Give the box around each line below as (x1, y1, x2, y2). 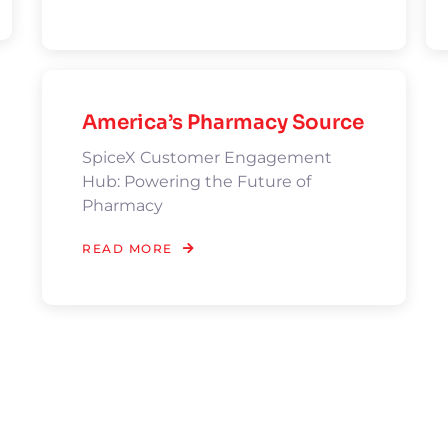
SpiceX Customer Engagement (82, 148, 333, 167)
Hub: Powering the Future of (82, 172, 312, 191)
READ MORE (82, 241, 173, 256)
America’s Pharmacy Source (82, 110, 365, 135)
